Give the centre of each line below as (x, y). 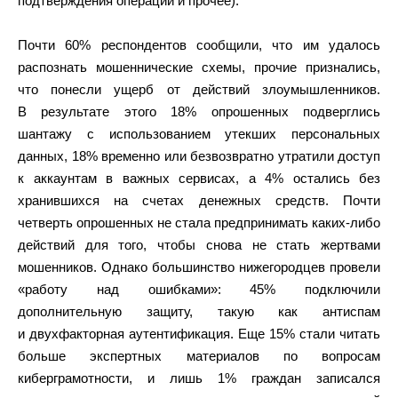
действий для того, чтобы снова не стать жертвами (199, 245)
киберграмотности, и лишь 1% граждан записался (199, 378)
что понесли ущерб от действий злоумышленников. (199, 89)
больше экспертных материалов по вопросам (199, 356)
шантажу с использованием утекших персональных (199, 134)
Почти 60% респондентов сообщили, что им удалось (199, 45)
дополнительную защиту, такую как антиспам (199, 311)
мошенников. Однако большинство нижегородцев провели (199, 267)
